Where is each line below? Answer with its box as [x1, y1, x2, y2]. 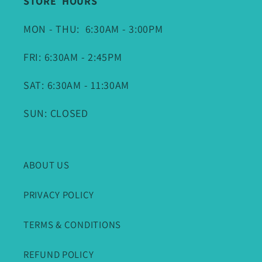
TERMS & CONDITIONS [23, 218, 121, 232]
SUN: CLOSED [23, 106, 88, 120]
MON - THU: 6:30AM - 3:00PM [23, 22, 163, 36]
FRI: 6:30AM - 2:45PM [23, 50, 122, 64]
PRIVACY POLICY [23, 188, 95, 202]
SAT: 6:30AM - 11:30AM [23, 78, 130, 92]
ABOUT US [23, 158, 70, 172]
